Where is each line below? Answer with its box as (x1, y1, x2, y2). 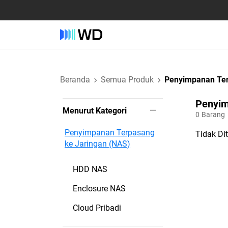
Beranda (60, 75, 90, 84)
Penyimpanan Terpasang (65, 128, 155, 137)
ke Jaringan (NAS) (65, 139, 130, 149)
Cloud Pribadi (73, 203, 121, 213)
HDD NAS (73, 164, 107, 174)
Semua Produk (101, 75, 154, 84)
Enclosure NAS (73, 184, 126, 193)
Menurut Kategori (63, 106, 127, 116)
